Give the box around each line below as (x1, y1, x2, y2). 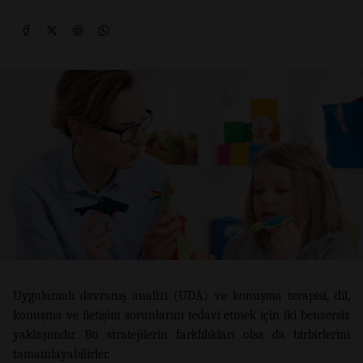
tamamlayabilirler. (13, 346, 109, 361)
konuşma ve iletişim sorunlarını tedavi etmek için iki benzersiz (13, 307, 350, 322)
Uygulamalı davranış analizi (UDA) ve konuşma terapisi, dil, (13, 288, 350, 303)
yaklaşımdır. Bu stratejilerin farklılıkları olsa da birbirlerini (13, 327, 350, 342)
